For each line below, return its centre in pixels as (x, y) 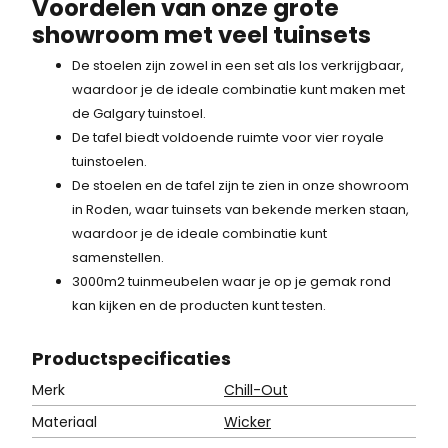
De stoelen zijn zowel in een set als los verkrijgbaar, (238, 66)
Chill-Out (256, 389)
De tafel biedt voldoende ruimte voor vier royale (228, 138)
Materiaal (65, 421)
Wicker (247, 421)
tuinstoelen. (110, 162)
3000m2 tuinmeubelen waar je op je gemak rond (232, 282)
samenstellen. (118, 258)
